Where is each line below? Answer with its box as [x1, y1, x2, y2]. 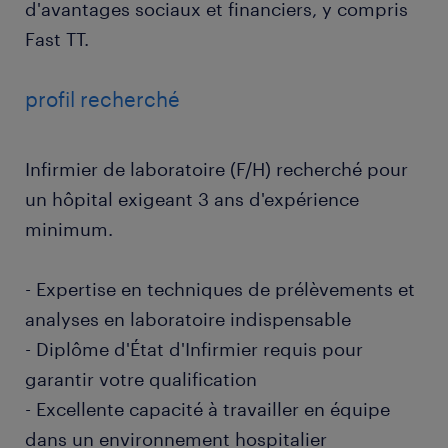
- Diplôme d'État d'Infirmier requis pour [25, 338, 363, 360]
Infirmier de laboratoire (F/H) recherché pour [25, 158, 408, 180]
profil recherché [25, 87, 180, 111]
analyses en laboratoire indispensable [25, 308, 351, 330]
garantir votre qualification [25, 368, 257, 390]
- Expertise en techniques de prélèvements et [25, 278, 415, 300]
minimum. [25, 218, 113, 240]
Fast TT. [25, 28, 89, 50]
